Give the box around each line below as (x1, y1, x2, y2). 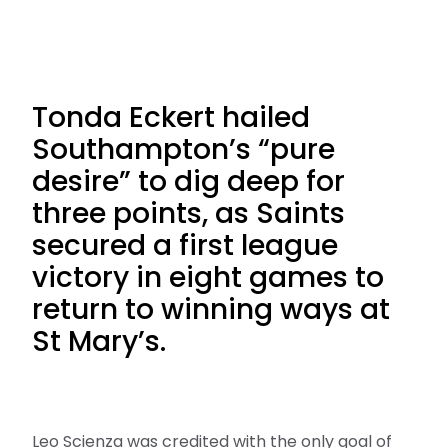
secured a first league (32, 226, 338, 265)
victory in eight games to (32, 258, 384, 297)
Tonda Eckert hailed (32, 98, 310, 137)
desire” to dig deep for (32, 162, 345, 201)
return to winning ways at (32, 290, 390, 329)
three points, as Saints (32, 194, 345, 233)
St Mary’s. (32, 322, 166, 361)
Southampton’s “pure (32, 130, 335, 169)
